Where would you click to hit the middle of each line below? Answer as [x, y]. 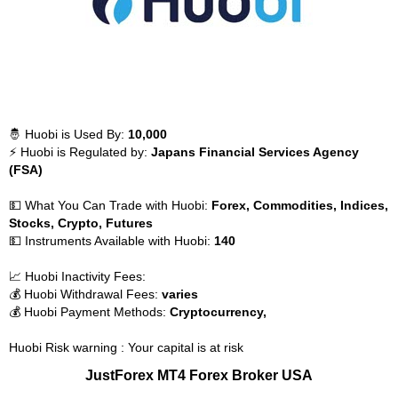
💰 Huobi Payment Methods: [89, 312]
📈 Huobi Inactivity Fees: [77, 276]
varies [180, 294]
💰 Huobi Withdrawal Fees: [85, 294]
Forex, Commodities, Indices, [300, 205]
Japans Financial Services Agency [255, 152]
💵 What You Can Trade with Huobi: [110, 205]
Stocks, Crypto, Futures [81, 223]
